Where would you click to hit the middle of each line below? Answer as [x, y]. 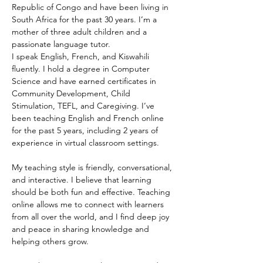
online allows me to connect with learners [89, 204]
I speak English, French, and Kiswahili [82, 56]
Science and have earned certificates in [85, 81]
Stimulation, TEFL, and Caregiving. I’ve [84, 106]
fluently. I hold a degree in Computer [82, 69]
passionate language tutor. [61, 44]
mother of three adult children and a [80, 32]
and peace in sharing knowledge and [82, 229]
